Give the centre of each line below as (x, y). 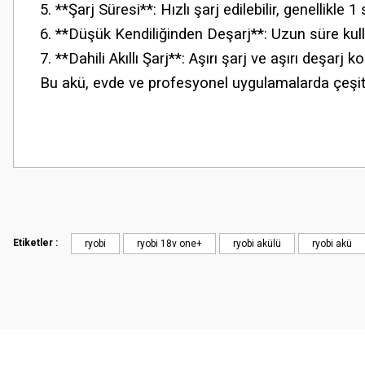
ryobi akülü (257, 244)
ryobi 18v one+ (169, 244)
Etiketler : (35, 243)
